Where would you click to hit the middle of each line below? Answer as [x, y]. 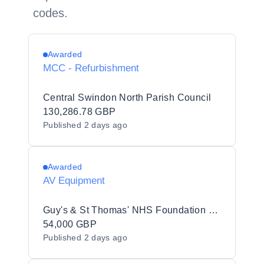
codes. [50, 13]
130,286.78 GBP [80, 112]
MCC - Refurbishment [91, 68]
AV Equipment [74, 181]
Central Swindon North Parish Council [127, 98]
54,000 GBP [70, 224]
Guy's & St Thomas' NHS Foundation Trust [213, 210]
